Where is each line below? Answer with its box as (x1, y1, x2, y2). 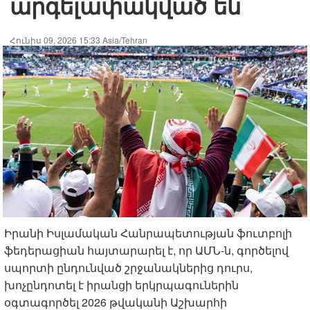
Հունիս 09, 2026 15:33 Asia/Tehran (10, 34, 147, 46)
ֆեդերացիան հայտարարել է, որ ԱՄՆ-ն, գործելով (4, 241, 289, 258)
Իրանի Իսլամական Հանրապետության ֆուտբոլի (4, 224, 292, 241)
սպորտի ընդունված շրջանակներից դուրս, (4, 259, 253, 275)
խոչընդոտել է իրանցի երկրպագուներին (4, 276, 239, 293)
